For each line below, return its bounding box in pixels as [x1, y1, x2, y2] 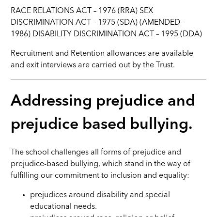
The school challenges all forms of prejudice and [11, 149, 182, 157]
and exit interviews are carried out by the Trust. [11, 61, 175, 69]
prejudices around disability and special [30, 191, 170, 200]
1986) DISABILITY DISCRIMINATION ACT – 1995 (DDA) [11, 30, 202, 38]
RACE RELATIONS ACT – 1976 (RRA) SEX [11, 7, 154, 15]
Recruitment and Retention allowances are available [11, 49, 194, 58]
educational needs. [30, 203, 97, 211]
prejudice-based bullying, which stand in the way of [11, 160, 191, 169]
